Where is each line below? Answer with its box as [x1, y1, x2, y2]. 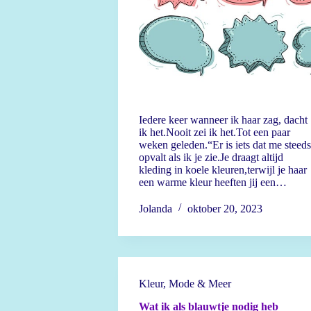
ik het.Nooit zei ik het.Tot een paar [138, 126, 290, 138]
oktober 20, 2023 [187, 203, 262, 215]
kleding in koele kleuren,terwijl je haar [138, 164, 307, 176]
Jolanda [138, 203, 172, 215]
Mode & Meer [168, 278, 231, 289]
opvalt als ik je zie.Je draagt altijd [138, 151, 283, 163]
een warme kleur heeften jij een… [138, 176, 287, 188]
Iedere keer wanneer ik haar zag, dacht [138, 114, 308, 126]
